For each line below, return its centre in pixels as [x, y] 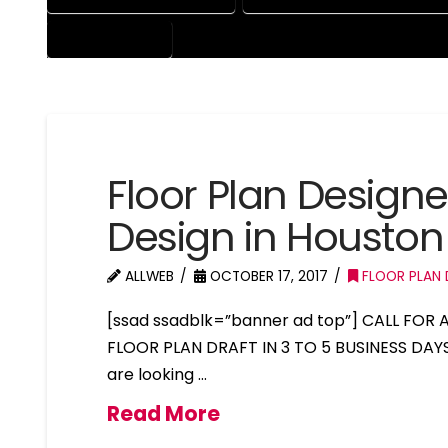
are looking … [157, 375]
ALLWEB [148, 277]
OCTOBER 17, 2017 [267, 277]
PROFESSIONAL [110, 39]
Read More [164, 414]
